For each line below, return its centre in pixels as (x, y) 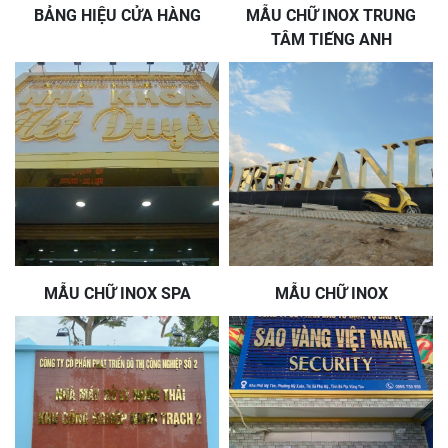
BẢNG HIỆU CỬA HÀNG (117, 15)
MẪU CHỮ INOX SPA (117, 293)
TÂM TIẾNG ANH (331, 39)
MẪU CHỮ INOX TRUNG (331, 15)
